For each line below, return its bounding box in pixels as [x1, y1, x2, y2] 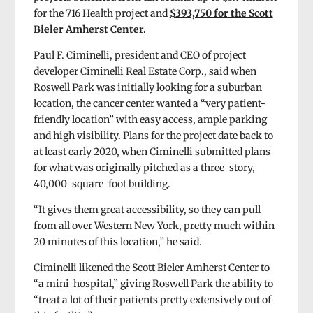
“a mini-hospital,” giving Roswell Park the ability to [33, 277, 273, 290]
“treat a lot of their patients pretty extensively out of [33, 293, 271, 306]
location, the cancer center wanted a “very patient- [33, 96, 265, 110]
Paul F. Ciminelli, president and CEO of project [33, 48, 246, 61]
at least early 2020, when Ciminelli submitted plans [33, 145, 270, 158]
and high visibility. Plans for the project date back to [33, 129, 273, 142]
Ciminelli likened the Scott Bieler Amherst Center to [33, 261, 270, 274]
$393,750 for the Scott [169, 6, 273, 20]
